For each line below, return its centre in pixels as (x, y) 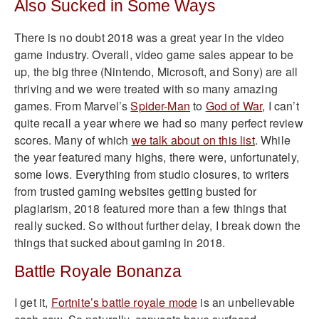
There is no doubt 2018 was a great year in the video (150, 37)
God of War (234, 105)
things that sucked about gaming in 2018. (120, 242)
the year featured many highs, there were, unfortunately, (157, 157)
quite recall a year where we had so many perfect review (159, 122)
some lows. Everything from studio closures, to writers (152, 174)
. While (272, 140)
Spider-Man (160, 105)
